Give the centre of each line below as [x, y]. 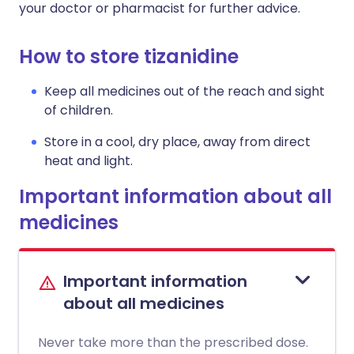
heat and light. [88, 161]
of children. [79, 110]
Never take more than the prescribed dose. [173, 343]
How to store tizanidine [129, 56]
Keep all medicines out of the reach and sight [185, 91]
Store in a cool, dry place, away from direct [177, 142]
